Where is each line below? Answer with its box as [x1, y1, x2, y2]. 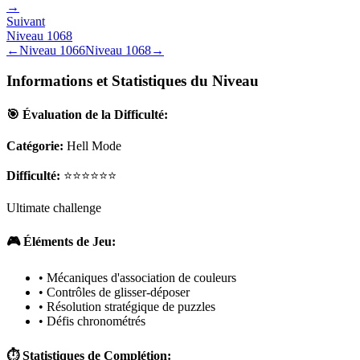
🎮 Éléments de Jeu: [6, 235, 116, 249]
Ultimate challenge [6, 200, 101, 215]
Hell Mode [67, 138, 121, 153]
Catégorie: [6, 138, 63, 153]
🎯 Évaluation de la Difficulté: [6, 107, 168, 121]
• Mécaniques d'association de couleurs [39, 271, 236, 285]
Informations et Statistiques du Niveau [6, 72, 259, 90]
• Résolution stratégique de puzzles [39, 300, 215, 314]
